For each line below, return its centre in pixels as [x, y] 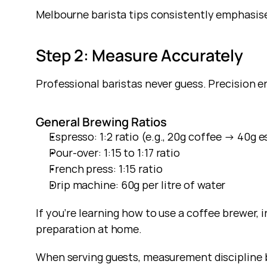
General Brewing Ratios [101, 122]
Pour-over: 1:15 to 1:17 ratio [115, 153]
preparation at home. [89, 229]
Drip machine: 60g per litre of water [137, 185]
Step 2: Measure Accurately [139, 55]
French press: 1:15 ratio [106, 169]
